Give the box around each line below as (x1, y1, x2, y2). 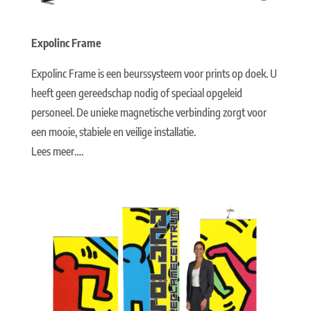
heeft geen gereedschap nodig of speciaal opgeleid (31, 86, 242, 101)
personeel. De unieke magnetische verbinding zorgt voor (31, 106, 267, 120)
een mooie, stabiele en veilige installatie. (31, 125, 198, 140)
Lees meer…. (31, 144, 83, 159)
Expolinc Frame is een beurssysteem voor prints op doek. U (31, 67, 277, 81)
